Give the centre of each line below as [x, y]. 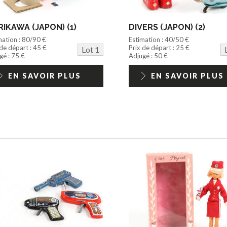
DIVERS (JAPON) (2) [167, 27]
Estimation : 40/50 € [159, 40]
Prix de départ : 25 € [159, 48]
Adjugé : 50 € [148, 56]
